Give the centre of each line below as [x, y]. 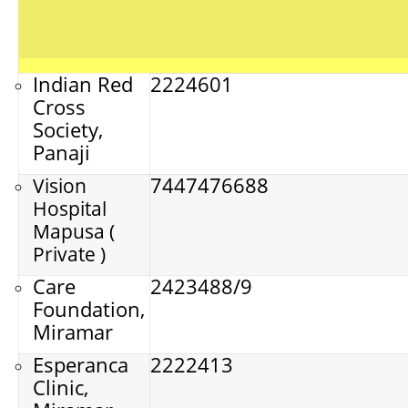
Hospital [70, 208]
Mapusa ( [74, 231]
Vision [60, 185]
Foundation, [89, 308]
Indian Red [83, 83]
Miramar [73, 331]
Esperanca [81, 364]
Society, [68, 129]
